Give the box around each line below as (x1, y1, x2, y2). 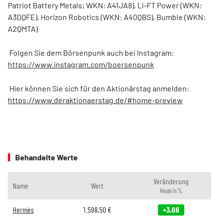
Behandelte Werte (15, 153, 78, 162)
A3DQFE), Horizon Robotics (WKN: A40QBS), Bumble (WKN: (8, 12, 206, 22)
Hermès (13, 205, 34, 214)
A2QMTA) (8, 24, 39, 33)
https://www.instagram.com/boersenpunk (8, 60, 154, 69)
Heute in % (160, 187, 182, 194)
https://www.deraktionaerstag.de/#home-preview (8, 95, 183, 105)
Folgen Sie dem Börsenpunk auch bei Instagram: (8, 48, 174, 57)
